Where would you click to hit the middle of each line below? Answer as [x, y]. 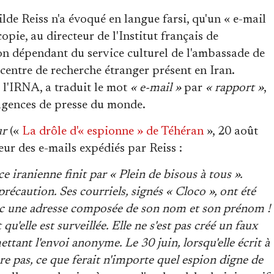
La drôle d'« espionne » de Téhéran [113, 131]
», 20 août [231, 131]
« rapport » [235, 88]
